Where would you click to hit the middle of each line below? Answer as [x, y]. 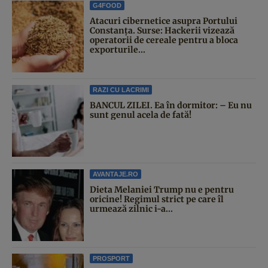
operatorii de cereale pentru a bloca [164, 40]
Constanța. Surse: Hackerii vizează [162, 30]
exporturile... [118, 49]
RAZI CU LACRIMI [121, 89]
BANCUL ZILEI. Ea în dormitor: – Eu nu [171, 105]
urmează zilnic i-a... [131, 208]
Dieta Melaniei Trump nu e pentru [162, 189]
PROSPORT [111, 258]
